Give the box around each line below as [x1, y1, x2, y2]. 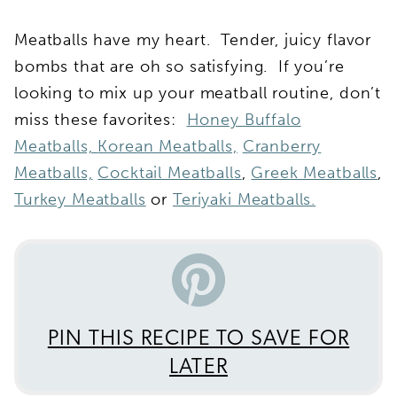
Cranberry [242, 136, 322, 156]
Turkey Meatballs [14, 189, 146, 209]
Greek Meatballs [251, 162, 378, 183]
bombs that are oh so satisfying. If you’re [14, 56, 345, 76]
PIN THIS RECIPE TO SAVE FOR [47, 328, 350, 350]
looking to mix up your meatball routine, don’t [14, 82, 382, 103]
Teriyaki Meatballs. [173, 189, 316, 209]
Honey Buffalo [186, 109, 301, 129]
